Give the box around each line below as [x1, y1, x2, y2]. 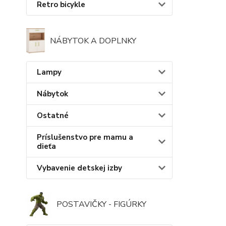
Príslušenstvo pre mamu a [37, 132, 133, 142]
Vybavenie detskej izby [37, 162, 122, 173]
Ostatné [37, 110, 69, 121]
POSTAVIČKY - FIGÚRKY [56, 198, 146, 210]
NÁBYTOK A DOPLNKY [49, 35, 136, 46]
